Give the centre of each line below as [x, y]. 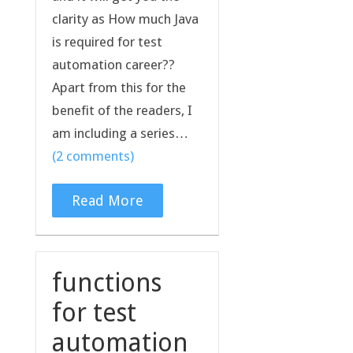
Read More [107, 200]
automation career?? [113, 64]
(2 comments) [93, 156]
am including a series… [120, 133]
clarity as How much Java [125, 19]
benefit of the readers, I [122, 110]
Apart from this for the [119, 87]
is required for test [107, 41]
